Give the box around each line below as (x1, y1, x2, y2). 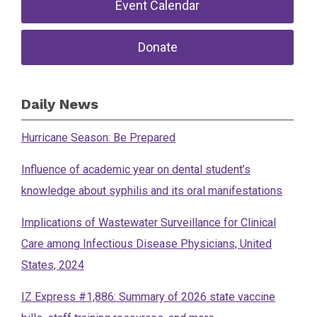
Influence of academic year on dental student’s (21, 162, 250, 176)
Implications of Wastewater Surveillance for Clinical (21, 215, 276, 229)
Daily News (21, 95, 98, 113)
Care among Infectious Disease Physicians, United (21, 236, 272, 250)
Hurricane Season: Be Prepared (21, 130, 175, 144)
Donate (137, 39, 178, 54)
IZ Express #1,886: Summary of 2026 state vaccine (21, 289, 275, 304)
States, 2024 (21, 258, 84, 272)
